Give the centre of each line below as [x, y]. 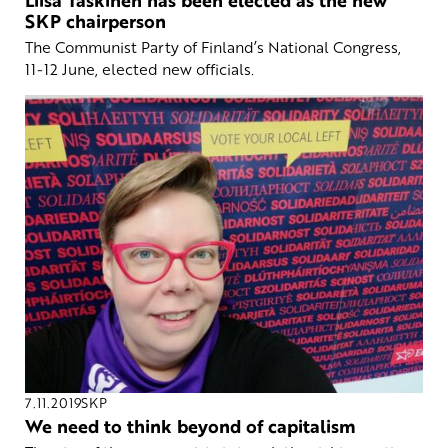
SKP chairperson [95, 20]
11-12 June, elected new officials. [139, 68]
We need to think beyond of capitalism [190, 426]
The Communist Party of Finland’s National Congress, [213, 46]
